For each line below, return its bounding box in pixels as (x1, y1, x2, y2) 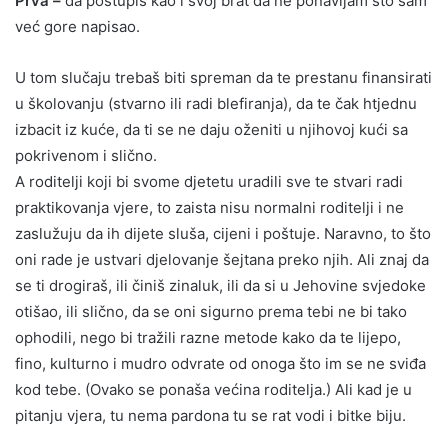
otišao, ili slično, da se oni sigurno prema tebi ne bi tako (15, 301, 407, 321)
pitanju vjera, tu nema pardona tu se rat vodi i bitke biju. (15, 405, 406, 425)
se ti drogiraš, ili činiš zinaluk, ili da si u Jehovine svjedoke (15, 275, 426, 295)
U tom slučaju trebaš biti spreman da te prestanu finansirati (15, 67, 432, 87)
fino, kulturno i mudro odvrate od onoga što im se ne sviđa (15, 353, 426, 373)
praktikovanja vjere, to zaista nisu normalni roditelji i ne (15, 197, 404, 217)
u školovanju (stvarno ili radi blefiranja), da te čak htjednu (15, 93, 417, 113)
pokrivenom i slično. (15, 145, 157, 165)
